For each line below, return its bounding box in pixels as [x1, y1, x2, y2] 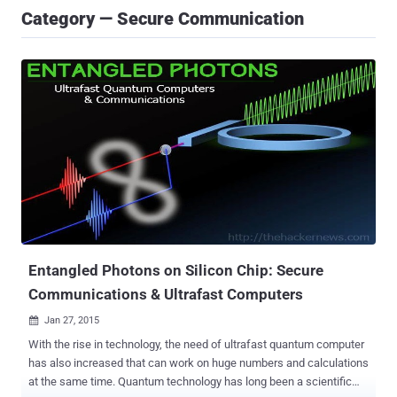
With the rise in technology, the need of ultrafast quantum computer [28, 338, 364, 352]
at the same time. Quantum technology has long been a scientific [28, 375, 118, 389]
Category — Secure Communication [21, 8, 304, 29]
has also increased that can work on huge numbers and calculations [28, 356, 369, 370]
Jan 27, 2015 [44, 315, 99, 327]
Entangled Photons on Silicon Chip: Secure [28, 261, 323, 280]
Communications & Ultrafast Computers [28, 285, 303, 304]
